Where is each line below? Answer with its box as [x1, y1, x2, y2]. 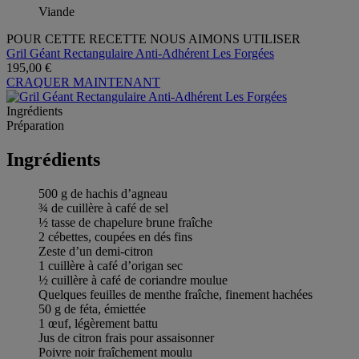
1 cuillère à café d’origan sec [38, 258, 183, 272]
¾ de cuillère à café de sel [38, 200, 168, 215]
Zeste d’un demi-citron [38, 244, 153, 258]
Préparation [6, 118, 64, 132]
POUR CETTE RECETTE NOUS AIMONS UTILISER [6, 31, 301, 46]
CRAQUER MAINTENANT [6, 75, 160, 89]
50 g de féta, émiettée [38, 301, 146, 316]
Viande [38, 4, 75, 18]
